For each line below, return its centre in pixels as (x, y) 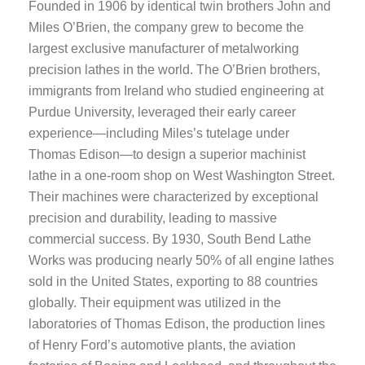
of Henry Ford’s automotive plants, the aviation (162, 345)
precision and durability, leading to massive (153, 218)
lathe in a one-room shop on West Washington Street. (182, 175)
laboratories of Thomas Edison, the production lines (177, 323)
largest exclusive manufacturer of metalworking (164, 48)
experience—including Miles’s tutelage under (159, 133)
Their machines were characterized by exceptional (174, 196)
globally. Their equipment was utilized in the (155, 302)
